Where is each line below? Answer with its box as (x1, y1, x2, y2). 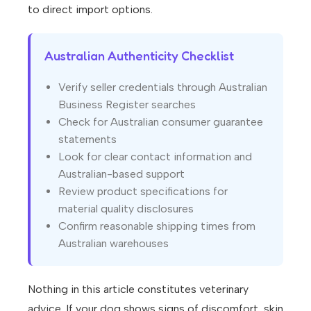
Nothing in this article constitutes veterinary (28, 283, 249, 296)
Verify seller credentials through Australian (58, 81, 267, 94)
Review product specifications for (58, 185, 228, 199)
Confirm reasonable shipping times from (58, 219, 255, 233)
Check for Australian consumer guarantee (58, 115, 263, 129)
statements (58, 133, 117, 146)
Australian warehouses (58, 237, 169, 251)
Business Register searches (58, 98, 196, 112)
